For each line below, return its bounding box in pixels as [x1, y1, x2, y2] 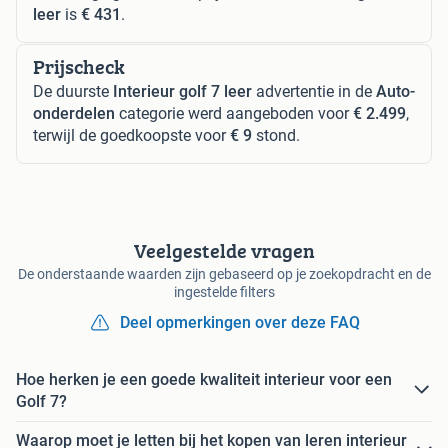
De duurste [33, 81, 113, 101]
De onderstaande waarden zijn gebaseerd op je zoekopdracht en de [17, 265, 431, 282]
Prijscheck [33, 51, 125, 81]
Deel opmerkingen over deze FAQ [120, 312, 360, 332]
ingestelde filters [173, 283, 275, 300]
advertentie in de [252, 81, 376, 101]
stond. [252, 125, 300, 145]
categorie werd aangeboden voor [115, 103, 353, 123]
